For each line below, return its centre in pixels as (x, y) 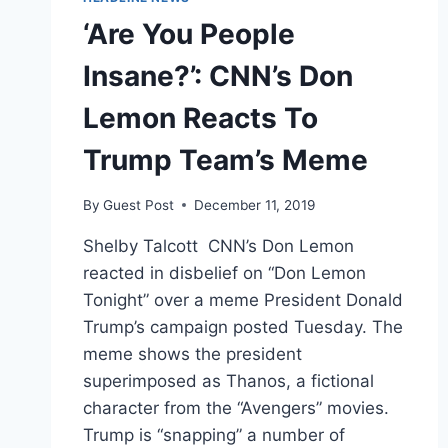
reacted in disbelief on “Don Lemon (224, 272)
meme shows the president (192, 353)
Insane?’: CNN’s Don (218, 76)
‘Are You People (189, 34)
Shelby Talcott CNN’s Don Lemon (218, 245)
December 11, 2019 (255, 204)
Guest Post (139, 204)
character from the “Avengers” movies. (236, 407)
